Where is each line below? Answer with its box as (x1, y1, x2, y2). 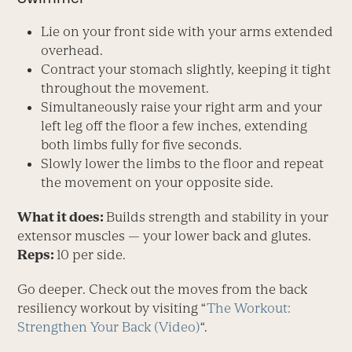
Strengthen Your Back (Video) (17, 318, 201, 335)
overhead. (41, 42, 104, 58)
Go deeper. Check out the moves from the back (17, 280, 308, 297)
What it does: (17, 208, 107, 225)
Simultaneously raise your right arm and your (41, 98, 323, 115)
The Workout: (207, 299, 291, 316)
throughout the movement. (41, 79, 210, 96)
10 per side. (57, 246, 126, 262)
